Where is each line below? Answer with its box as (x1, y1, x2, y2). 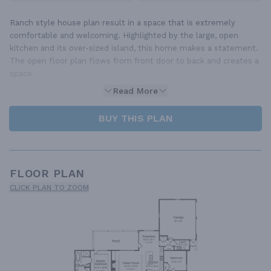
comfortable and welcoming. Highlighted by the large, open (10, 30, 238, 40)
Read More (113, 85, 158, 96)
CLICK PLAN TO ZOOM (10, 183, 89, 192)
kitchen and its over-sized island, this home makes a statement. (10, 43, 258, 53)
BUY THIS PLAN (98, 112, 173, 124)
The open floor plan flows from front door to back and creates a (10, 56, 259, 65)
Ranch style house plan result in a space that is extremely (10, 18, 235, 27)
